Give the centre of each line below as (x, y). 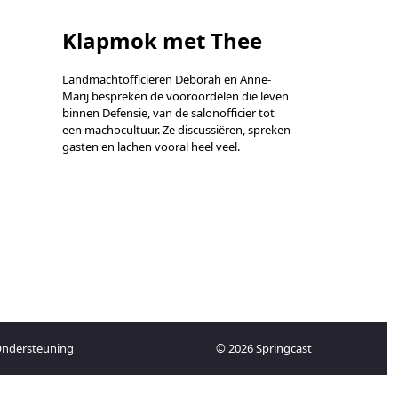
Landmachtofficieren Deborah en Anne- (167, 79)
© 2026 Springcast (264, 348)
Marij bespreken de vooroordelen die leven (175, 96)
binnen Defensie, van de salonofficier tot (168, 113)
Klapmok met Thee (162, 40)
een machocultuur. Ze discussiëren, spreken (176, 130)
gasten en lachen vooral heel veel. (151, 147)
